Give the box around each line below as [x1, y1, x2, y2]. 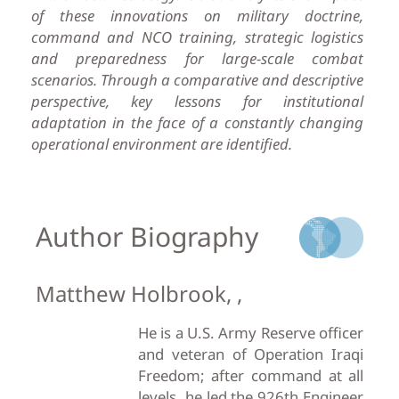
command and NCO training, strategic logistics [30, 26, 364, 47]
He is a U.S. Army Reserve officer [137, 322, 364, 343]
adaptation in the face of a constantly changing [30, 111, 364, 133]
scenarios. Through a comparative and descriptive [30, 69, 364, 90]
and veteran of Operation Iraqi [137, 343, 364, 364]
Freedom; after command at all [137, 364, 364, 386]
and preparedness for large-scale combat [30, 47, 364, 69]
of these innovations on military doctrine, [30, 4, 364, 26]
